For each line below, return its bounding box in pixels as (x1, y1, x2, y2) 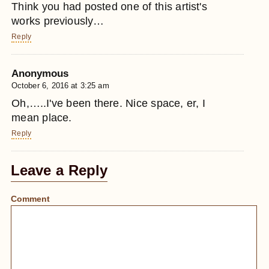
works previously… (11, 14, 104, 27)
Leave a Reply (11, 162, 108, 179)
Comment (11, 194, 50, 204)
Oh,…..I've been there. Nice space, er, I (11, 97, 206, 110)
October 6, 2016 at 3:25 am (11, 81, 109, 91)
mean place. (11, 112, 72, 124)
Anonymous (11, 67, 69, 79)
